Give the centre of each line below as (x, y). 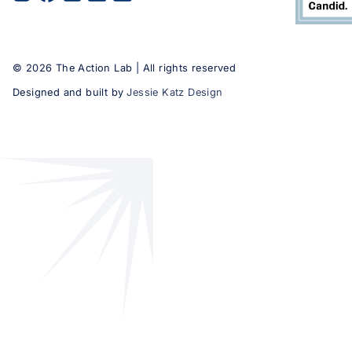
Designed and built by (68, 93)
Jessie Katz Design (175, 93)
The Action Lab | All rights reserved (144, 68)
